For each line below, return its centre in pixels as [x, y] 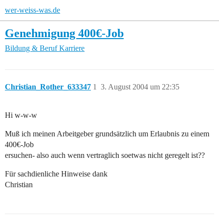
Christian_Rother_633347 [48, 87]
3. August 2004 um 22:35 [140, 87]
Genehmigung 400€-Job [64, 33]
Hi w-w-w [21, 115]
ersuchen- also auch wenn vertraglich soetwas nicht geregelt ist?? [105, 155]
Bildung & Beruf [31, 48]
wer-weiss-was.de [33, 10]
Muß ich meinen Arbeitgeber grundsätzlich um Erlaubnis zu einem [107, 134]
